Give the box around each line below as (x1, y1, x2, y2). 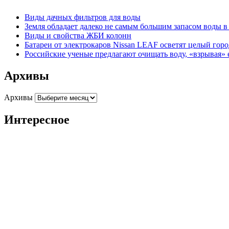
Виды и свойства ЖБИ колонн (25, 31, 131, 40)
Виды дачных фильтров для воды (25, 12, 141, 21)
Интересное (4, 112, 70, 126)
